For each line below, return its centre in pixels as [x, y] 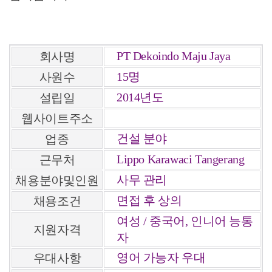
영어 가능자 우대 [161, 258]
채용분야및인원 [57, 181]
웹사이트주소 [57, 119]
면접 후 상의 [149, 201]
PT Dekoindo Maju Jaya [174, 56]
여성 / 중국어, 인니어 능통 [185, 221]
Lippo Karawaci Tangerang [181, 159]
